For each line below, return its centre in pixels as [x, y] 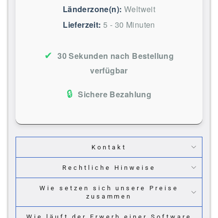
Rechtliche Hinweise [109, 167]
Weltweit [140, 9]
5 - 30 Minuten [129, 24]
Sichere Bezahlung [115, 94]
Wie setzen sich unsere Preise [109, 188]
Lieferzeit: [82, 24]
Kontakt [109, 147]
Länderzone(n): [92, 9]
